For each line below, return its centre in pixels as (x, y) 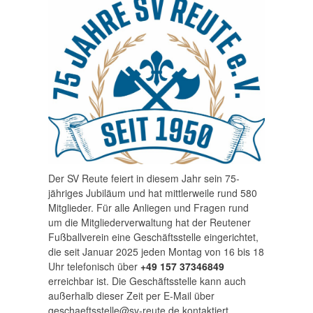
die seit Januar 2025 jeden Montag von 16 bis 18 (156, 252)
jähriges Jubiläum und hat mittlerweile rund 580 (153, 193)
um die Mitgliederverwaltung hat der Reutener (150, 223)
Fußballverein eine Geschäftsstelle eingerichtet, (153, 237)
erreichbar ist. (80, 281)
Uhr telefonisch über (94, 267)
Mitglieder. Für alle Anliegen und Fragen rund (148, 208)
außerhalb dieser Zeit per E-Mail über (131, 296)
